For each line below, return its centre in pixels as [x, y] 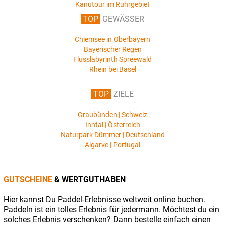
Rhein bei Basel [113, 69]
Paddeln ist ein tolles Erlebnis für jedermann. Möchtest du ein [111, 209]
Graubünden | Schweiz [113, 114]
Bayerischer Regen [113, 49]
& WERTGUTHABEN [90, 179]
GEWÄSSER [122, 19]
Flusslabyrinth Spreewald [113, 59]
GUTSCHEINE [29, 179]
